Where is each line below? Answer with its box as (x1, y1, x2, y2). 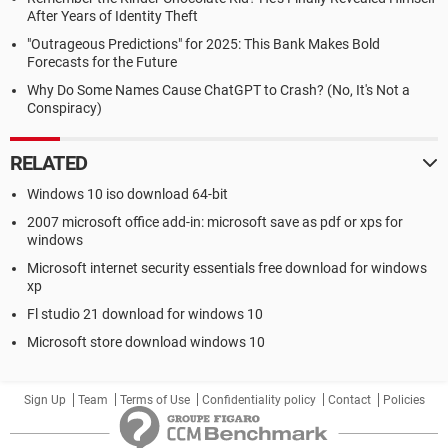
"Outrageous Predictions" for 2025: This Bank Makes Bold (27, 36, 380, 52)
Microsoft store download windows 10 (27, 334, 265, 350)
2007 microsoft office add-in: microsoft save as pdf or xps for (27, 214, 403, 230)
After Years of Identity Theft (27, 8, 198, 24)
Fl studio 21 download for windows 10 (27, 306, 263, 322)
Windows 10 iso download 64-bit (27, 186, 228, 202)
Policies (382, 393, 425, 407)
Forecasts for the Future (27, 54, 177, 70)
